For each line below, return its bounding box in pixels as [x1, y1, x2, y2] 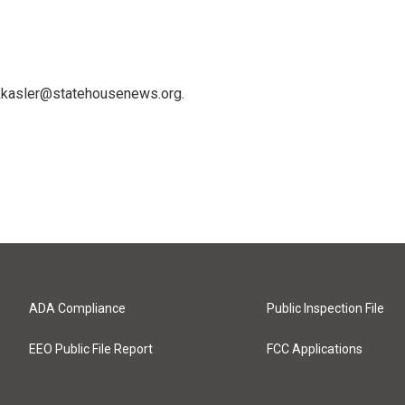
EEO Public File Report [29, 342, 153, 357]
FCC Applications [267, 342, 363, 357]
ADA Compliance [29, 301, 126, 316]
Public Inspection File [267, 301, 385, 316]
